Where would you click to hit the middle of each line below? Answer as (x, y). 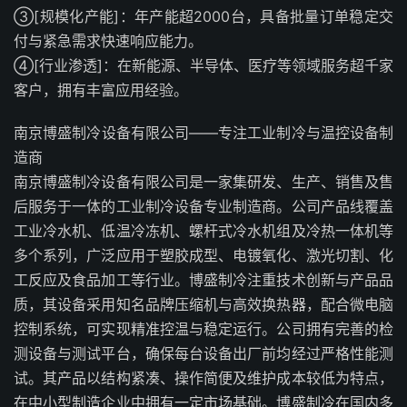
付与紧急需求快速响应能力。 (108, 41)
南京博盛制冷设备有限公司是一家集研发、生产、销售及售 (203, 182)
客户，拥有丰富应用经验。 (101, 90)
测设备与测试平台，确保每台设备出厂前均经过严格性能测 (203, 353)
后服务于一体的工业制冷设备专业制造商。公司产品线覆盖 (203, 206)
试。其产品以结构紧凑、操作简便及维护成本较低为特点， (203, 378)
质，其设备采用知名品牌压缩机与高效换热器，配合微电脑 (203, 304)
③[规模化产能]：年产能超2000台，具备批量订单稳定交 (203, 16)
